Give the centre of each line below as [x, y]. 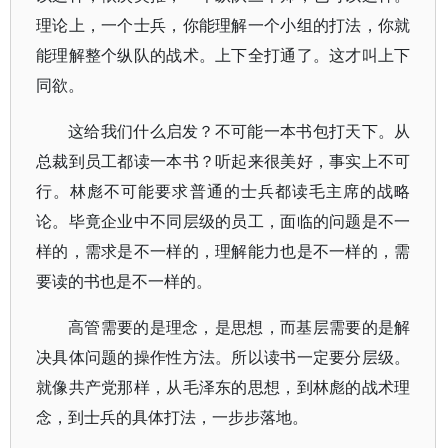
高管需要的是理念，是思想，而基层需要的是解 [239, 327]
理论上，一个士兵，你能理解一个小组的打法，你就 [223, 25]
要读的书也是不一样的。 [124, 281]
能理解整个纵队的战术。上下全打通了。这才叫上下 [223, 55]
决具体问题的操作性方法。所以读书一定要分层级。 [223, 357]
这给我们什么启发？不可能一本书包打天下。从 [239, 131]
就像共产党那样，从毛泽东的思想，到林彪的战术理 [223, 387]
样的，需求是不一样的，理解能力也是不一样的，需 [223, 251]
